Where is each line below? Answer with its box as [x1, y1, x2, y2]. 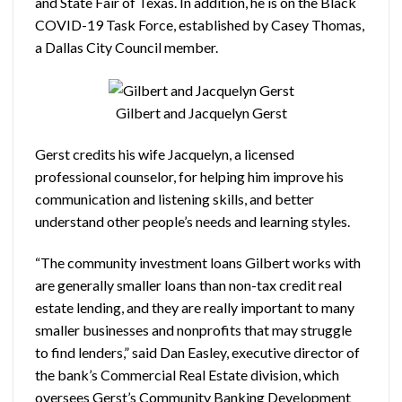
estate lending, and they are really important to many [35, 298, 354, 316]
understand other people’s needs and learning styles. [35, 212, 350, 230]
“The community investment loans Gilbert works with [35, 253, 361, 271]
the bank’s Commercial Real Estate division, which [35, 365, 339, 383]
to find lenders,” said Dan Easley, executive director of [35, 343, 360, 361]
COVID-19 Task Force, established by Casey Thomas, [35, 15, 364, 33]
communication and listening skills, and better [35, 189, 314, 207]
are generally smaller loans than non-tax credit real [35, 275, 342, 293]
